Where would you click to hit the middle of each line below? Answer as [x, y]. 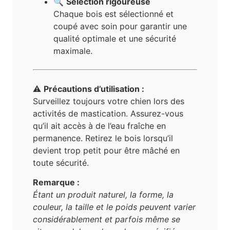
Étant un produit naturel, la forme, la [103, 195]
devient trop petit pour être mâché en [106, 150]
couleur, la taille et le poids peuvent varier [114, 207]
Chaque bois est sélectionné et [113, 14]
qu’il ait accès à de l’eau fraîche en [99, 126]
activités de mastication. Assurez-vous [108, 113]
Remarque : [56, 183]
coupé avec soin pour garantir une [120, 26]
